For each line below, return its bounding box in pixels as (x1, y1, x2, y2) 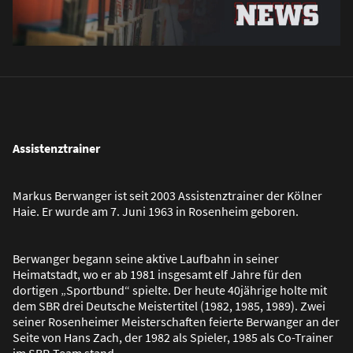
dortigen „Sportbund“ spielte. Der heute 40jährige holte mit (13, 281, 327, 298)
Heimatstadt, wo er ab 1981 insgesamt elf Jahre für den (13, 266, 302, 282)
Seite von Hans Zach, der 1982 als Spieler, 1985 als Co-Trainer (13, 329, 333, 345)
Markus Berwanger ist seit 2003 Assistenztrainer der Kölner (13, 187, 322, 203)
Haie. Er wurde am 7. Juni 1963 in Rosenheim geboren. (13, 203, 299, 219)
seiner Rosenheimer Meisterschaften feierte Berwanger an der (13, 313, 340, 329)
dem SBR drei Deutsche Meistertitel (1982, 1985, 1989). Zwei (13, 297, 325, 314)
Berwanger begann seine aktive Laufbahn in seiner (13, 250, 279, 266)
